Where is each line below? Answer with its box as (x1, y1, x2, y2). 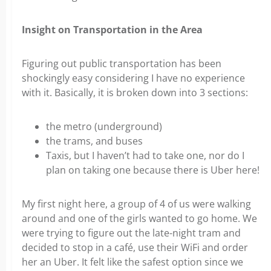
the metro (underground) (46, 120, 162, 134)
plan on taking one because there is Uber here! (46, 163, 260, 177)
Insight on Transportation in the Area (22, 23, 203, 37)
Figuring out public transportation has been (22, 57, 221, 71)
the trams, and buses (46, 134, 143, 148)
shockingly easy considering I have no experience (22, 71, 245, 85)
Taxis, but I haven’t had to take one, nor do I (46, 149, 244, 163)
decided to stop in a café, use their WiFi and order (22, 241, 248, 255)
